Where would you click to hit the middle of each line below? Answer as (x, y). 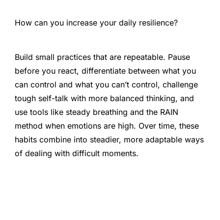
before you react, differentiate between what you (105, 71)
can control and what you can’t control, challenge (106, 85)
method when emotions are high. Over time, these (107, 126)
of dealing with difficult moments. (77, 153)
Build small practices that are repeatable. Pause (102, 57)
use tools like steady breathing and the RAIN (96, 112)
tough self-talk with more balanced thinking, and (104, 98)
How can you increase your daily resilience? (96, 22)
